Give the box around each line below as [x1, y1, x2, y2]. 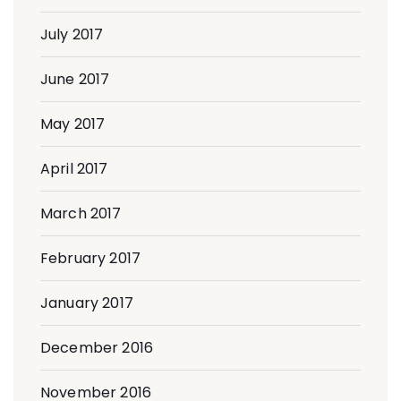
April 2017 [40, 158, 108, 179]
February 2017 [40, 247, 141, 269]
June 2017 [40, 68, 110, 90]
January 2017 [40, 292, 133, 313]
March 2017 [40, 202, 122, 224]
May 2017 [40, 113, 106, 134]
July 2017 [40, 23, 104, 45]
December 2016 [40, 337, 153, 358]
